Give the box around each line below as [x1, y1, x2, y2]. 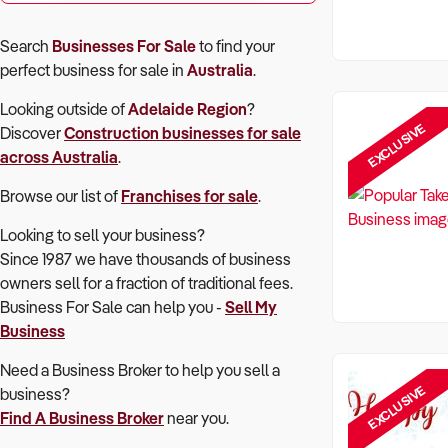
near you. [164, 408, 229, 428]
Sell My [225, 297, 277, 317]
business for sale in [53, 60, 187, 80]
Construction [64, 123, 159, 143]
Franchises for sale [121, 186, 258, 206]
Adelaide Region [128, 99, 247, 119]
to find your [196, 36, 275, 56]
